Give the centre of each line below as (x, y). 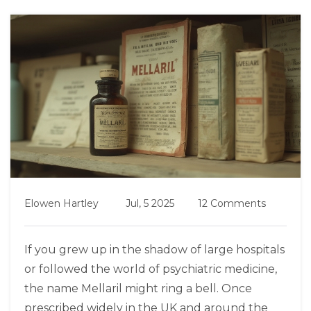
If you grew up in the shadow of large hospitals (154, 250)
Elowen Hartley (61, 204)
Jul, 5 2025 (150, 204)
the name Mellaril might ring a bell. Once (138, 289)
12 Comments (232, 204)
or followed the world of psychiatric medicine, (151, 269)
